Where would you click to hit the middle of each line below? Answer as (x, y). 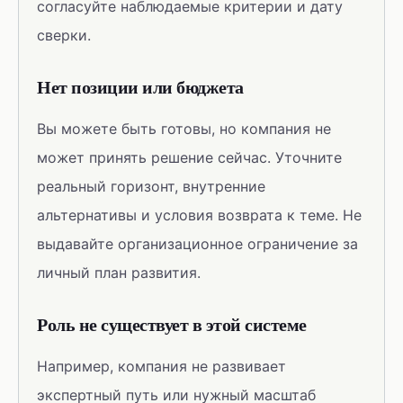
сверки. (64, 35)
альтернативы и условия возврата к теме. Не (199, 215)
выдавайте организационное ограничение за (197, 244)
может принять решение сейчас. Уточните (189, 157)
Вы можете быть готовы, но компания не (184, 129)
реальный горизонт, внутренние (151, 186)
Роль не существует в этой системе (172, 324)
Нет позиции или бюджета (140, 87)
